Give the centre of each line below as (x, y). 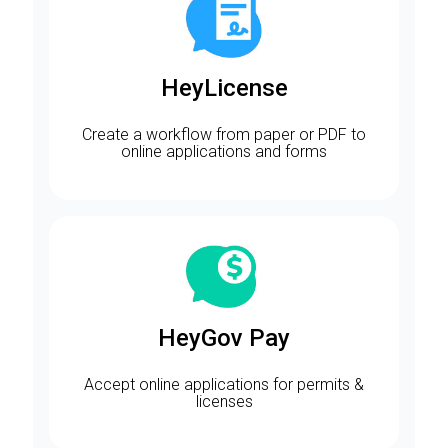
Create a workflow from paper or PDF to (224, 135)
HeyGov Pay (224, 337)
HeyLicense (224, 88)
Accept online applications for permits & (224, 384)
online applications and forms (224, 152)
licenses (224, 401)
